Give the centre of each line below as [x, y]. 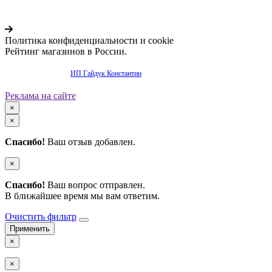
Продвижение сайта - [38, 73]
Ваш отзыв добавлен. [90, 141]
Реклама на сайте [40, 95]
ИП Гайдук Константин [106, 73]
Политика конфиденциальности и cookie [89, 40]
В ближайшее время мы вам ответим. [82, 195]
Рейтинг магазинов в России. [66, 51]
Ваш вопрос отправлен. [95, 185]
